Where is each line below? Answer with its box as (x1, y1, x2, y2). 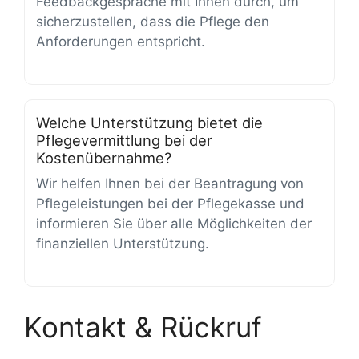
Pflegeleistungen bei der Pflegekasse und (36, 196, 305, 212)
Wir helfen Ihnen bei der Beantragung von (36, 175, 304, 192)
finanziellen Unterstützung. (36, 236, 209, 252)
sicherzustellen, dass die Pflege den (36, 14, 269, 30)
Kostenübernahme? (36, 148, 171, 167)
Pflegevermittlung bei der (36, 131, 212, 149)
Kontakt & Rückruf (24, 309, 262, 344)
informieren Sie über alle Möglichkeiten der (36, 216, 312, 232)
